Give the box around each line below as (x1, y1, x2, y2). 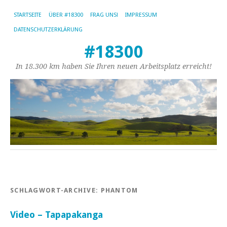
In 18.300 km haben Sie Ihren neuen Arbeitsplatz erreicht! (15, 62, 212, 70)
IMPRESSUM (125, 12, 157, 18)
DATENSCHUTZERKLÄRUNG (14, 26, 83, 33)
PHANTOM (100, 186, 138, 194)
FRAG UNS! (90, 12, 118, 18)
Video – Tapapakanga (10, 209, 103, 220)
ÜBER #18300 (49, 12, 83, 18)
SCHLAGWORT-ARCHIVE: (10, 186, 101, 194)
